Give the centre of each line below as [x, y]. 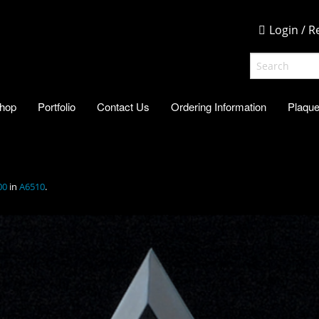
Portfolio [57, 106]
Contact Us [123, 106]
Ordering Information [219, 106]
